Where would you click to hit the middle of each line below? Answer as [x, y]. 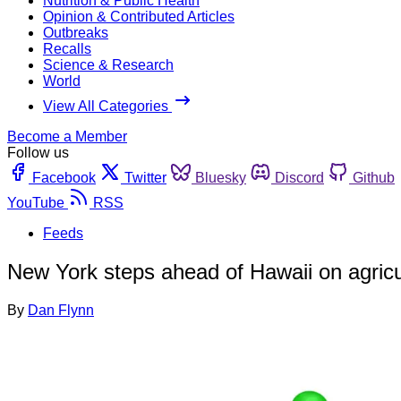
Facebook [64, 177]
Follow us [38, 152]
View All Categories [107, 106]
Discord [299, 177]
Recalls [67, 48]
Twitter [145, 177]
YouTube [36, 202]
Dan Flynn [61, 310]
